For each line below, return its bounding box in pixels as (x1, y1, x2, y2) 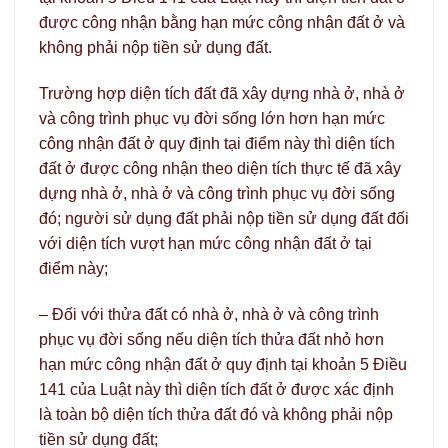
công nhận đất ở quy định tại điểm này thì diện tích (39, 134, 395, 152)
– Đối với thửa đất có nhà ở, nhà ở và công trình (39, 305, 379, 323)
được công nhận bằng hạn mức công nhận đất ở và (39, 14, 405, 32)
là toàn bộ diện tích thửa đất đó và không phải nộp (39, 405, 393, 423)
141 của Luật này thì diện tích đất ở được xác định (39, 380, 394, 398)
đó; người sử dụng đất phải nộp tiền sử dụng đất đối (39, 209, 409, 227)
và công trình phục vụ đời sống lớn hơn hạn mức (39, 109, 385, 127)
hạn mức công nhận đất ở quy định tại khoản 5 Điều (39, 355, 407, 373)
